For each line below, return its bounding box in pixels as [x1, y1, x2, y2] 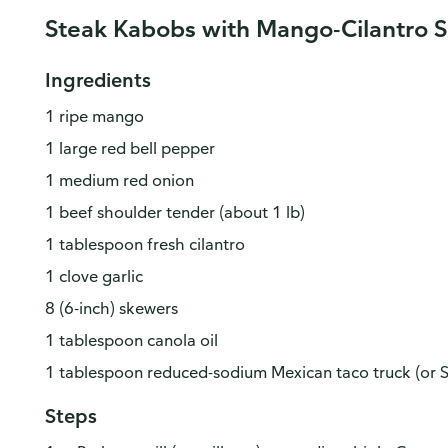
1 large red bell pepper [44, 138, 215, 158]
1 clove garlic [44, 266, 143, 286]
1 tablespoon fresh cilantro [44, 234, 245, 254]
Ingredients [44, 67, 151, 92]
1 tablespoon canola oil [44, 330, 218, 350]
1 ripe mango [44, 106, 144, 126]
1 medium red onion [44, 170, 194, 190]
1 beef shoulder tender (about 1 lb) [44, 202, 305, 222]
